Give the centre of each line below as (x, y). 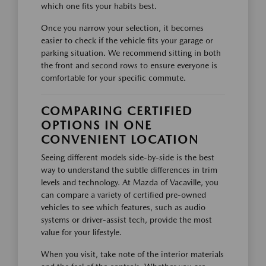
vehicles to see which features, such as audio (123, 208)
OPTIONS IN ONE (96, 126)
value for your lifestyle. (81, 232)
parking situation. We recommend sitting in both (131, 53)
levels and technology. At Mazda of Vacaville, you (130, 183)
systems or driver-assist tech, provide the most (126, 220)
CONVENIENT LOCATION (120, 140)
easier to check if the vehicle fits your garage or (127, 41)
